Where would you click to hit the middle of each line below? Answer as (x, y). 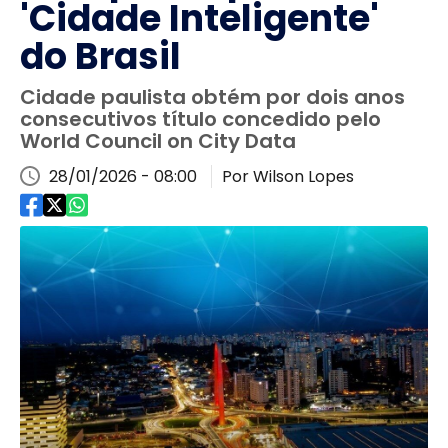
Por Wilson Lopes (288, 176)
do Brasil (100, 56)
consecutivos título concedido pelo (200, 119)
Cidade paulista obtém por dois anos (212, 97)
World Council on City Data (158, 141)
